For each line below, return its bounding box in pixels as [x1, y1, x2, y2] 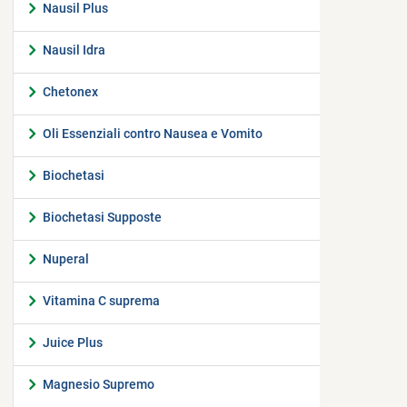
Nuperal [43, 252, 89, 266]
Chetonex [43, 84, 98, 99]
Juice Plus [43, 335, 103, 350]
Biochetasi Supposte [43, 210, 162, 224]
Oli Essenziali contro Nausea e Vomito [43, 126, 263, 141]
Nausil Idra [43, 43, 105, 57]
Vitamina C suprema [43, 293, 160, 308]
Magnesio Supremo [43, 377, 154, 392]
